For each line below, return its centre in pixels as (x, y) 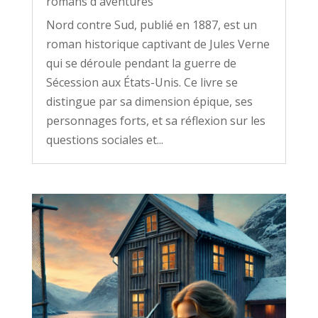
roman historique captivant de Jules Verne (158, 44)
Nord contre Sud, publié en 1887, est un (151, 25)
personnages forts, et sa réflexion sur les (155, 121)
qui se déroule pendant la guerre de (141, 64)
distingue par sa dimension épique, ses (149, 102)
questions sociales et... (104, 140)
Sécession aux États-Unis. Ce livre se (142, 83)
